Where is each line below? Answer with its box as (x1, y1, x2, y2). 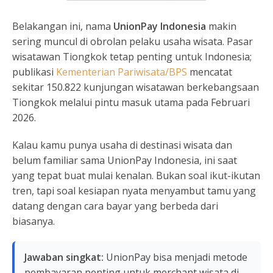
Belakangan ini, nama (12, 19, 113, 33)
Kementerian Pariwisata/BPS (56, 65, 187, 79)
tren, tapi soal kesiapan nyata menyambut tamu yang (12, 184, 256, 197)
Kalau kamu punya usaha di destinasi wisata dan (12, 138, 232, 152)
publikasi (12, 65, 56, 79)
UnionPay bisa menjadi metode (104, 250, 247, 264)
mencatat (187, 65, 232, 79)
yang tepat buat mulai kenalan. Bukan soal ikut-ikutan (12, 169, 260, 182)
